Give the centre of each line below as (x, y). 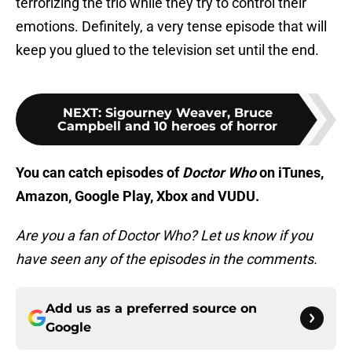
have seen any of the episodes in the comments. (167, 259)
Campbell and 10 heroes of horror (167, 126)
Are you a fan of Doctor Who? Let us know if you (164, 236)
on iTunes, (290, 173)
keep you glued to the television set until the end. (167, 50)
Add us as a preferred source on (151, 309)
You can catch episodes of (99, 173)
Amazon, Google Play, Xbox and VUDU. (137, 196)
